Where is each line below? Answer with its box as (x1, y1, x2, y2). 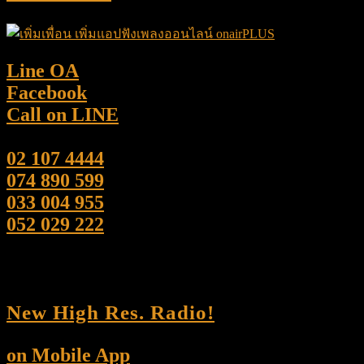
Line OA (6, 60, 79, 82)
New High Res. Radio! (6, 301, 214, 324)
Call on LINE (6, 104, 119, 126)
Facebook (6, 82, 87, 104)
